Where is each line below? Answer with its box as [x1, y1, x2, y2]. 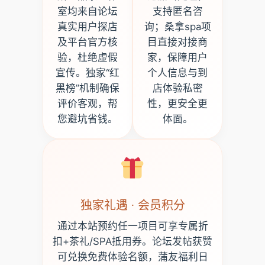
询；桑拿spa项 [144, 21, 211, 33]
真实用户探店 [57, 21, 118, 33]
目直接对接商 [147, 36, 208, 49]
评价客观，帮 [57, 98, 118, 110]
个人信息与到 [147, 67, 208, 79]
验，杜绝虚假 [57, 51, 118, 64]
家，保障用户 [147, 51, 208, 64]
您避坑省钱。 [57, 113, 118, 125]
